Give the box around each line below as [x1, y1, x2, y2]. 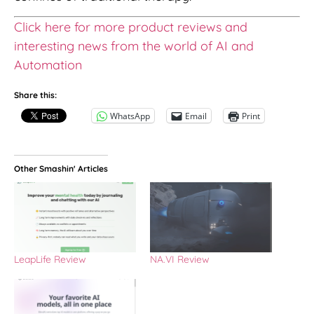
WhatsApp [110, 109, 150, 122]
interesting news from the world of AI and [14, 37, 254, 54]
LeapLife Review [14, 252, 86, 266]
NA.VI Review [150, 252, 210, 266]
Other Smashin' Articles [14, 163, 108, 175]
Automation [14, 56, 82, 73]
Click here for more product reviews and [14, 18, 247, 35]
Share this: [14, 90, 57, 101]
